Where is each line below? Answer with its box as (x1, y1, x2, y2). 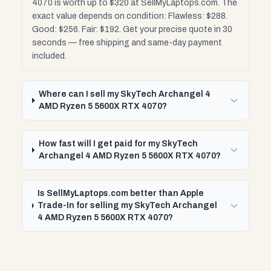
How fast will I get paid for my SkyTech (38, 139, 198, 148)
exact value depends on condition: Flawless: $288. (32, 11, 227, 21)
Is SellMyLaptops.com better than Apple (38, 189, 204, 198)
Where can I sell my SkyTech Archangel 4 (39, 90, 211, 99)
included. (32, 51, 67, 60)
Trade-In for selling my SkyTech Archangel (38, 201, 218, 210)
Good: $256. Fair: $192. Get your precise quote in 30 (32, 25, 232, 34)
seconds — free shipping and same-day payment (32, 38, 222, 47)
